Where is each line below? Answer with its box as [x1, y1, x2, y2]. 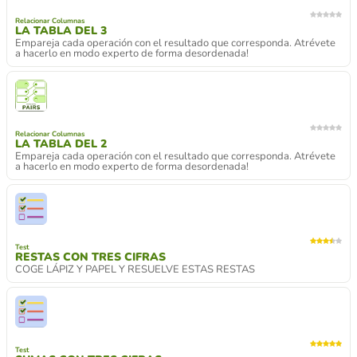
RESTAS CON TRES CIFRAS [15, 249, 166, 265]
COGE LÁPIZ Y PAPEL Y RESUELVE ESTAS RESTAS [15, 261, 255, 277]
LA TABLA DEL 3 [15, 22, 107, 38]
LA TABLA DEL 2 [15, 135, 107, 151]
